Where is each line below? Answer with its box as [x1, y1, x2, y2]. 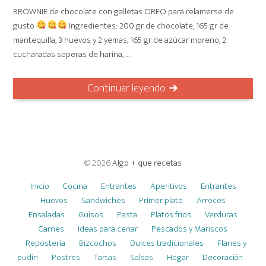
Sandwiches [81, 193, 125, 208]
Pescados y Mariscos [151, 221, 227, 237]
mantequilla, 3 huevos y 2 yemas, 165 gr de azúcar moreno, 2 [13, 32, 227, 47]
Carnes [39, 221, 64, 237]
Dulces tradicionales [130, 236, 204, 251]
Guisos [78, 207, 103, 223]
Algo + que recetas [112, 156, 182, 171]
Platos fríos [151, 207, 191, 223]
